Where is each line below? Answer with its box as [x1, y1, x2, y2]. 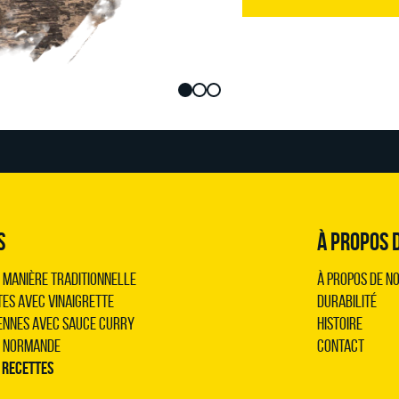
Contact [317, 336, 364, 355]
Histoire [317, 313, 362, 333]
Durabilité [317, 291, 377, 311]
